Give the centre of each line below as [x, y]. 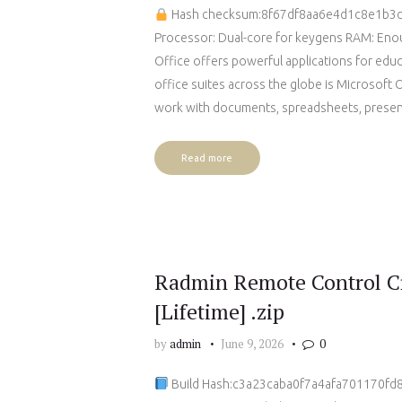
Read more [207, 157]
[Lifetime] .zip [219, 311]
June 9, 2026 [252, 344]
